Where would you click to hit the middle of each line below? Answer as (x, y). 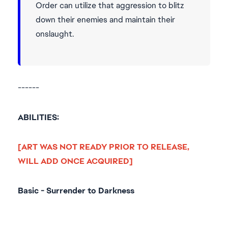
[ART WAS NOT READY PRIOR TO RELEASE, (104, 147)
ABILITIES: (38, 117)
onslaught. (55, 34)
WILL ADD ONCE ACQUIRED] (75, 161)
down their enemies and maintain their (105, 20)
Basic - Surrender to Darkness (76, 191)
